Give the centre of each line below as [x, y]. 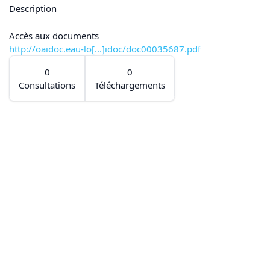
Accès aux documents [54, 35]
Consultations [47, 85]
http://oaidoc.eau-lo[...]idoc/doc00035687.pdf [105, 49]
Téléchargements [130, 85]
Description [33, 9]
